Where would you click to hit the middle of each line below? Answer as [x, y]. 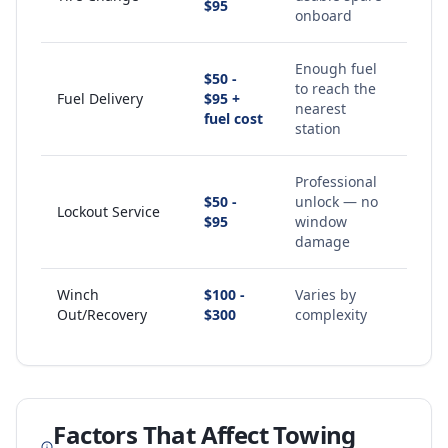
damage [322, 241]
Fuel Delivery [100, 98]
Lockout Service [108, 211]
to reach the [335, 88]
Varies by [325, 294]
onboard [323, 15]
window [321, 221]
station [318, 128]
